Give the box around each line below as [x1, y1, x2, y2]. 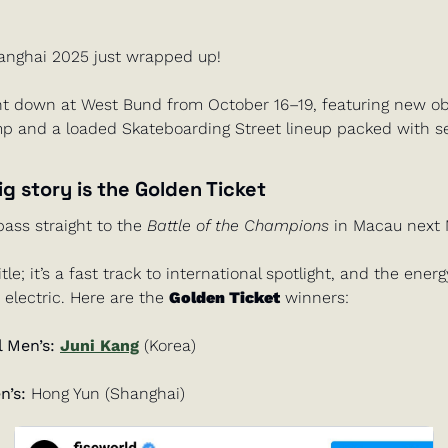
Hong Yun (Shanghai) [26, 384, 185, 404]
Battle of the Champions [147, 216, 329, 236]
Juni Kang [60, 336, 139, 356]
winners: [280, 288, 349, 308]
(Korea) [139, 336, 196, 356]
